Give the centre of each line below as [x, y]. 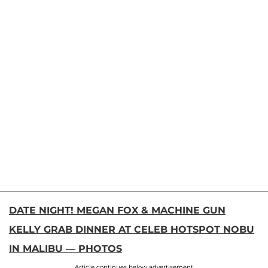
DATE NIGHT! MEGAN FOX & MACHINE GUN [117, 210]
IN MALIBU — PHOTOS [66, 248]
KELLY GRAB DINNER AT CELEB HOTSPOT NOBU [132, 229]
